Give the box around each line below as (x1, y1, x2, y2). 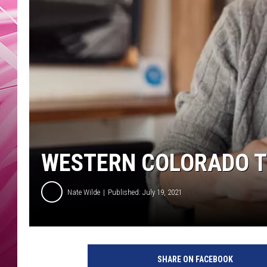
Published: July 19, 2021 (108, 187, 182, 197)
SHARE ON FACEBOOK (157, 254, 233, 265)
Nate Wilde (67, 187, 100, 197)
